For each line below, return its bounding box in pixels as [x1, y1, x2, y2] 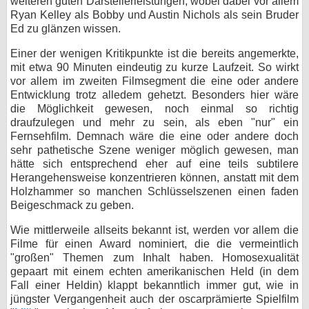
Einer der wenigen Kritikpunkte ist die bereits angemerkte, [10, 48, 299, 59]
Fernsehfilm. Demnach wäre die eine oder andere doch [10, 130, 299, 142]
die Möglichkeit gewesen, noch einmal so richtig [10, 103, 299, 114]
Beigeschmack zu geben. [10, 199, 134, 211]
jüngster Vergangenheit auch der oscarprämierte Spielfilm [10, 293, 299, 305]
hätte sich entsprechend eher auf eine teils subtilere [10, 158, 299, 170]
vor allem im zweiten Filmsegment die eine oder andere [10, 75, 299, 87]
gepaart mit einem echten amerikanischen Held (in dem [10, 266, 299, 277]
